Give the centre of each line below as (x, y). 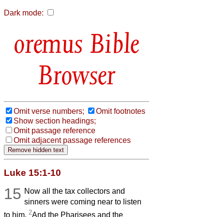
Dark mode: (24, 13)
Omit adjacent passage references (72, 140)
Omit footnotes (121, 111)
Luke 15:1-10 (32, 172)
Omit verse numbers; (49, 111)
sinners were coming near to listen (83, 201)
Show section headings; (55, 121)
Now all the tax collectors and (75, 191)
